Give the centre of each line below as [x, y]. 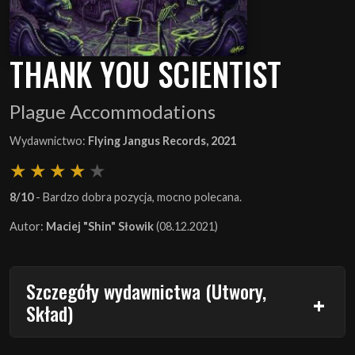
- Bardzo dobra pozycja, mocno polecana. [137, 197]
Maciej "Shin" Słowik [100, 226]
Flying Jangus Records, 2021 [162, 140]
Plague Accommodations [113, 111]
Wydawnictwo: [49, 140]
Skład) [50, 313]
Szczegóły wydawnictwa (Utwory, [146, 290]
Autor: [28, 226]
